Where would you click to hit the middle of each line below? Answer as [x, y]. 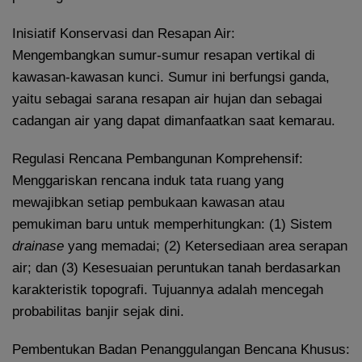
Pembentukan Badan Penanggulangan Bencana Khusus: [181, 350]
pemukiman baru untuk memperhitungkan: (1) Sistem [172, 225]
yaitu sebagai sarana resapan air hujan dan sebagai [167, 99]
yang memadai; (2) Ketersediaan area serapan [206, 246]
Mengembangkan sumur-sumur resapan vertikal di [164, 56]
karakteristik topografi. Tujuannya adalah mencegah [168, 290]
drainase [38, 246]
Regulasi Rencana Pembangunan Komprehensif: [158, 159]
